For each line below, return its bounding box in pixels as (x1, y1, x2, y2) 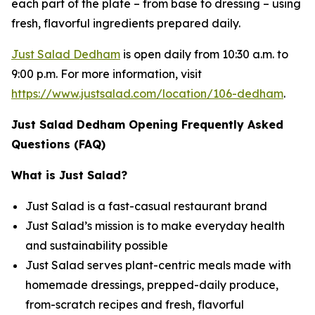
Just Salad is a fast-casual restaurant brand (25, 199, 267, 213)
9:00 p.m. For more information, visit (11, 67, 202, 81)
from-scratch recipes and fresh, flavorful (25, 297, 244, 311)
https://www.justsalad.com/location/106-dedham (11, 86, 283, 101)
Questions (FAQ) (11, 137, 105, 151)
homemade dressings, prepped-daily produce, (25, 278, 278, 292)
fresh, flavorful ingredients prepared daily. (11, 16, 240, 30)
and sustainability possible (25, 238, 168, 252)
